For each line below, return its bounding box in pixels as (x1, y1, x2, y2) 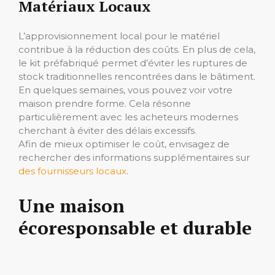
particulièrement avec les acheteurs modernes (18, 110, 238, 123)
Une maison (18, 193, 125, 218)
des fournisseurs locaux (18, 165, 126, 177)
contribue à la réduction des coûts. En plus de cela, (18, 43, 255, 55)
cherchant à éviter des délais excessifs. (18, 124, 196, 136)
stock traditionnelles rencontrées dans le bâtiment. (18, 70, 255, 82)
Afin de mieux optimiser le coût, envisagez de (18, 137, 230, 150)
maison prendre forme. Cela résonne (18, 97, 191, 109)
